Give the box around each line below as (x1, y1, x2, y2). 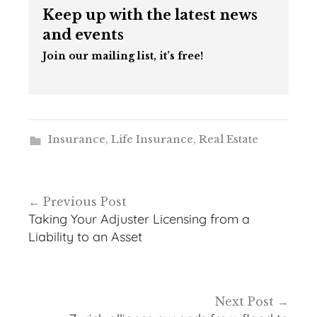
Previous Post (43, 194, 127, 209)
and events (42, 25, 124, 43)
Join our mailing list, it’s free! (42, 49, 203, 62)
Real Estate (198, 132, 258, 146)
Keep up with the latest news (42, 6, 258, 23)
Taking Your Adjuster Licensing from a (28, 210, 250, 227)
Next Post (215, 294, 274, 309)
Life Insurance (110, 132, 193, 146)
